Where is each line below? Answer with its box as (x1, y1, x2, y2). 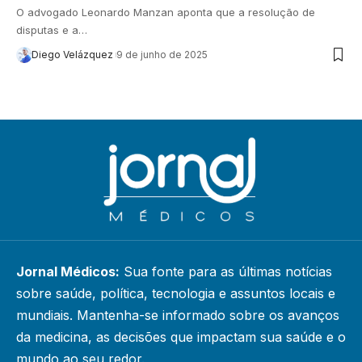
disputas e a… (16, 23, 87, 37)
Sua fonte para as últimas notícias (120, 263, 332, 280)
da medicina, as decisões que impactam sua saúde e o (16, 329, 346, 346)
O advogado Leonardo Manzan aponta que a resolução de (16, 6, 315, 19)
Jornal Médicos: (16, 263, 120, 280)
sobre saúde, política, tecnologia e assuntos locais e (16, 285, 335, 302)
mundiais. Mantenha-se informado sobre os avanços (16, 307, 339, 324)
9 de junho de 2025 (116, 48, 208, 61)
